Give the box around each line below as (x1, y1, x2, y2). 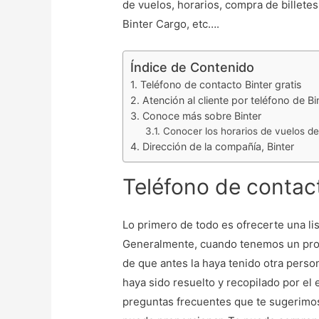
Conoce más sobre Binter (142, 110, 262, 122)
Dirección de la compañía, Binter (142, 140, 295, 153)
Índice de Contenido (130, 60, 255, 75)
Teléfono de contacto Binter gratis (140, 78, 302, 91)
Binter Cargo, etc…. (122, 17, 220, 31)
